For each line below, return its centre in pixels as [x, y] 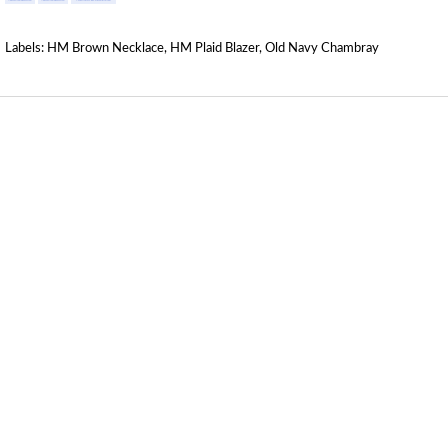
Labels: [26, 48]
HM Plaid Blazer [214, 48]
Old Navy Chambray [322, 48]
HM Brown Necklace [105, 48]
